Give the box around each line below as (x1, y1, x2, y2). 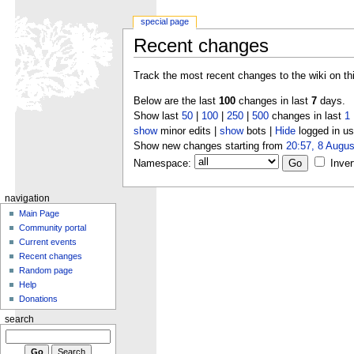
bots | (243, 126, 275, 137)
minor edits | (156, 126, 220, 137)
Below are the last (133, 96, 219, 107)
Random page (19, 265, 73, 276)
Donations (19, 294, 58, 304)
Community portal (19, 223, 87, 233)
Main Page (19, 209, 60, 219)
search (4, 314, 34, 325)
